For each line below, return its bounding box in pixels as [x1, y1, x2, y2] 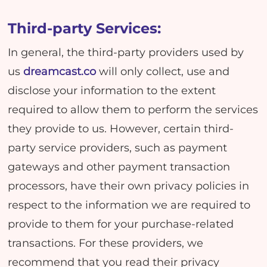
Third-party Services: [8, 19, 162, 37]
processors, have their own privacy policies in [8, 179, 250, 192]
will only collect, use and [99, 64, 230, 77]
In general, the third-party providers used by [8, 45, 244, 58]
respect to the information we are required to [8, 198, 251, 211]
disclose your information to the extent [8, 83, 216, 97]
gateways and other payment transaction [8, 160, 231, 173]
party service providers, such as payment [8, 141, 228, 154]
